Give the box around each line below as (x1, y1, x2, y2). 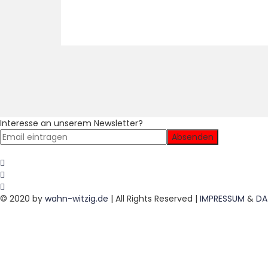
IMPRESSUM (200, 193, 245, 205)
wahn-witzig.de (45, 193, 108, 205)
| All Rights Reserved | (108, 193, 200, 205)
